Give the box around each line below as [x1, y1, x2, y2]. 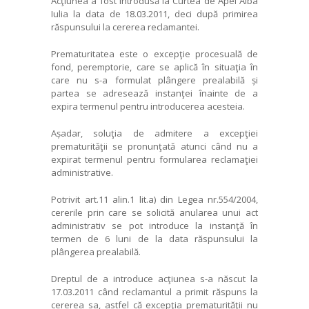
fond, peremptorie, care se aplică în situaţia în [51, 60, 258, 73]
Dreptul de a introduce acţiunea [51, 272, 195, 285]
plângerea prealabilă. [51, 245, 141, 258]
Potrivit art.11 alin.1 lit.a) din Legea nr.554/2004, [51, 192, 258, 206]
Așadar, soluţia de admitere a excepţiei [51, 126, 258, 139]
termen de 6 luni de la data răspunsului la [51, 232, 258, 245]
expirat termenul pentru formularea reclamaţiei [51, 152, 258, 166]
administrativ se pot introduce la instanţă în [51, 219, 258, 232]
